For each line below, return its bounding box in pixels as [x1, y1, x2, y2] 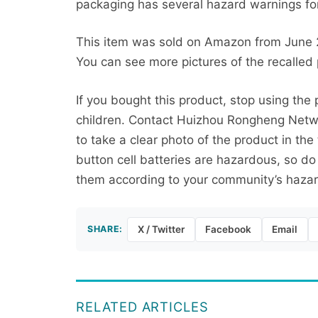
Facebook [205, 224, 252, 236]
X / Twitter [137, 224, 185, 236]
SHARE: [87, 224, 123, 235]
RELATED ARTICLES [76, 299, 209, 315]
